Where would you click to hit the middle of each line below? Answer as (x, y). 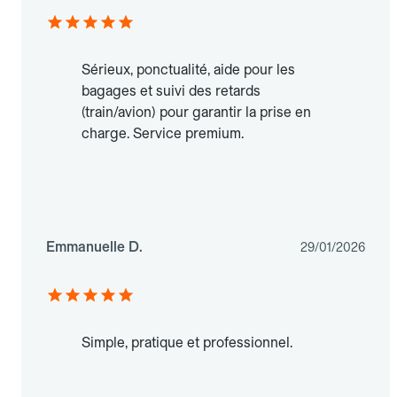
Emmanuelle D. (94, 247)
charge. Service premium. (163, 134)
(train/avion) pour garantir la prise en (196, 113)
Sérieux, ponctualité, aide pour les (188, 70)
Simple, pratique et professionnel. (187, 343)
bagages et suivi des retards (171, 91)
